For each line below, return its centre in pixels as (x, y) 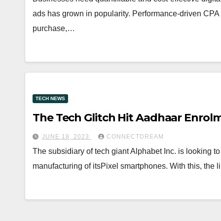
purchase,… (54, 28)
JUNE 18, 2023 (67, 137)
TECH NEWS (50, 98)
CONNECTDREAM (135, 137)
